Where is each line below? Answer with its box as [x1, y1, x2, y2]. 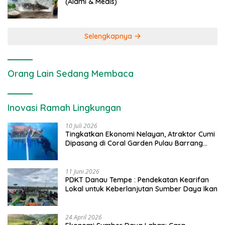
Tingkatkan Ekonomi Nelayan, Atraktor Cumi [65, 129, 215, 139]
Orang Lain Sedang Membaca [8, 67, 134, 79]
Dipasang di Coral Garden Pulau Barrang [65, 138, 203, 148]
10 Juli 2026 [65, 121, 97, 130]
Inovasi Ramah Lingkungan [8, 101, 121, 114]
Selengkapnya [84, 31, 134, 41]
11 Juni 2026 [65, 167, 99, 176]
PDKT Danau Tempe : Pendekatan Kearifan [65, 175, 209, 184]
